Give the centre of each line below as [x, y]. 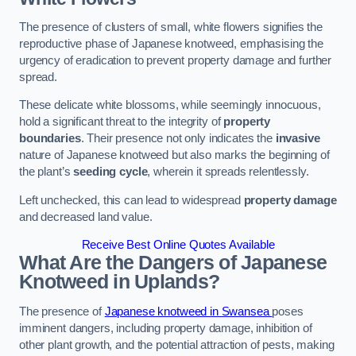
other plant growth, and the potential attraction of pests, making [177, 344]
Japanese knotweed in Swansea [188, 311]
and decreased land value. [86, 217]
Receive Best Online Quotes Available [178, 245]
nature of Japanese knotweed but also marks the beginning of [174, 155]
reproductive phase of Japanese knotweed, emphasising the [171, 43]
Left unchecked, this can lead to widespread [132, 200]
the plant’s [46, 172]
